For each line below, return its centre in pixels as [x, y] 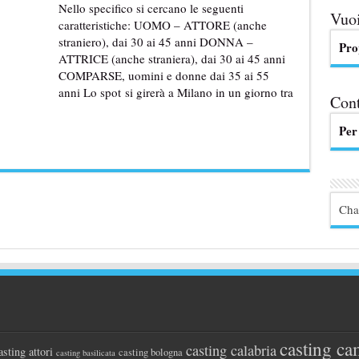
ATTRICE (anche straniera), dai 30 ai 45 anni [171, 58]
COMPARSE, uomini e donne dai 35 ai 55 [163, 75]
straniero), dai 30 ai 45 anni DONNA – [155, 42]
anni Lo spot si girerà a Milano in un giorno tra [175, 92]
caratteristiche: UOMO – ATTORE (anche [162, 25]
